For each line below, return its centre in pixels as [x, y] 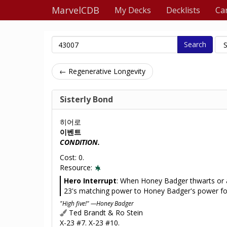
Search [195, 44]
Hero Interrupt [90, 181]
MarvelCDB [75, 10]
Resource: [77, 167]
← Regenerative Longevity [102, 71]
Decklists [183, 10]
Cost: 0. [72, 157]
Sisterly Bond [86, 99]
